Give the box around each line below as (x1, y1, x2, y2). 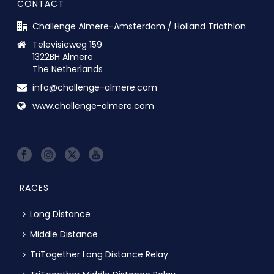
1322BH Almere (32, 50, 94, 63)
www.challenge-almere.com (32, 99, 155, 112)
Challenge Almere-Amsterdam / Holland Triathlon (32, 20, 246, 32)
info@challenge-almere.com (32, 81, 158, 94)
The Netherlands (32, 62, 103, 75)
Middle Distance (30, 228, 98, 240)
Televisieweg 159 (32, 38, 103, 51)
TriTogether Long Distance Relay (30, 248, 169, 261)
